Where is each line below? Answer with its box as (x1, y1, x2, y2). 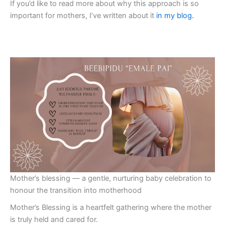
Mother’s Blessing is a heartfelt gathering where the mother (10, 203, 211, 212)
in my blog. (156, 11, 194, 21)
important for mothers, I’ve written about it (10, 11, 156, 21)
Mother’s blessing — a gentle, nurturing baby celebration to (10, 174, 211, 183)
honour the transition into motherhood (10, 186, 142, 195)
